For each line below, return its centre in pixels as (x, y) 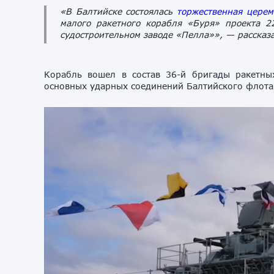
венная (227, 11)
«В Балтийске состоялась (119, 11)
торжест (194, 11)
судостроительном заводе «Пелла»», (141, 34)
